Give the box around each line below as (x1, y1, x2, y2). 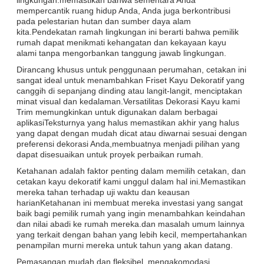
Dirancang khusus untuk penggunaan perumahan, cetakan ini (16, 64, 246, 74)
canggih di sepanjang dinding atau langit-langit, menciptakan (16, 85, 242, 95)
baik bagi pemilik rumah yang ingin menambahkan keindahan (16, 208, 245, 218)
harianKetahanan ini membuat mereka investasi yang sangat (16, 197, 243, 207)
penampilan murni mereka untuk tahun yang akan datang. (16, 240, 233, 250)
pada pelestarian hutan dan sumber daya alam (16, 16, 191, 26)
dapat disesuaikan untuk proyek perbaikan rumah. (16, 149, 203, 159)
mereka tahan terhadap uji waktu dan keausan (16, 187, 190, 197)
